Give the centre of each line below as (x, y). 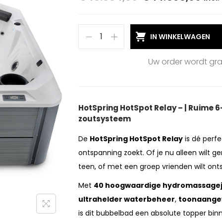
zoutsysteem (105, 119)
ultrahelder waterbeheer (127, 199)
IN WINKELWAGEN (180, 37)
